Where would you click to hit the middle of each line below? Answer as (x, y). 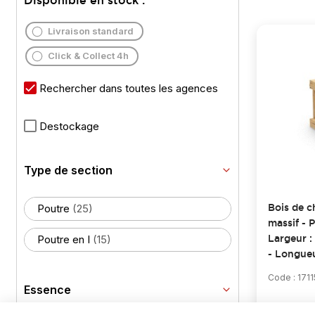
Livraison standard (90, 31)
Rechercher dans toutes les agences (127, 88)
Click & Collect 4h (88, 56)
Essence (47, 289)
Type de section (68, 170)
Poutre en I (65, 240)
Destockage (68, 126)
